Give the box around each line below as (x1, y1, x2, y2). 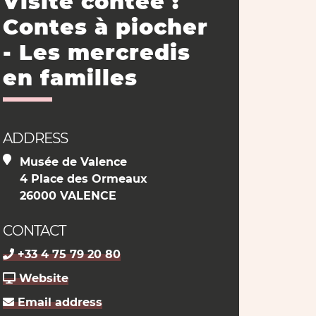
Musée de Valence (19, 155, 127, 169)
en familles (2, 65, 138, 91)
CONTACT (2, 222, 66, 239)
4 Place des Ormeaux (19, 172, 147, 186)
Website (15, 272, 68, 285)
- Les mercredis (2, 39, 190, 66)
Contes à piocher (2, 14, 208, 40)
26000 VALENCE (19, 189, 116, 202)
